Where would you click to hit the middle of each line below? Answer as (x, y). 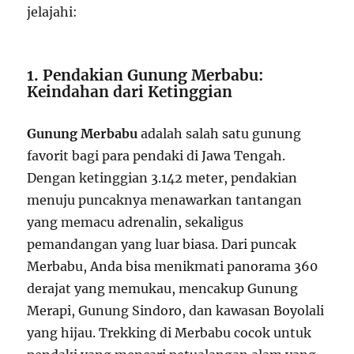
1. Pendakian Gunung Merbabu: (145, 75)
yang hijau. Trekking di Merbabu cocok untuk (169, 332)
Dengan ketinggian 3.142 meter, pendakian (162, 177)
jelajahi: (53, 11)
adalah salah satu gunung (220, 133)
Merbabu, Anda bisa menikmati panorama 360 (173, 266)
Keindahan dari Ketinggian (130, 91)
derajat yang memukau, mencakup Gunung (163, 288)
